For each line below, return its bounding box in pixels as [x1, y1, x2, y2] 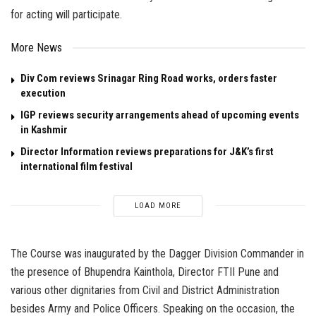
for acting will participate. [11, 7, 122, 21]
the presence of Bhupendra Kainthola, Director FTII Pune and [11, 265, 279, 279]
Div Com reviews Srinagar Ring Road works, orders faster [20, 71, 277, 85]
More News [11, 40, 62, 54]
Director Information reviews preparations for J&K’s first [20, 145, 274, 158]
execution [20, 86, 66, 99]
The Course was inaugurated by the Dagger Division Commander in [11, 246, 304, 260]
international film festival [20, 159, 133, 173]
